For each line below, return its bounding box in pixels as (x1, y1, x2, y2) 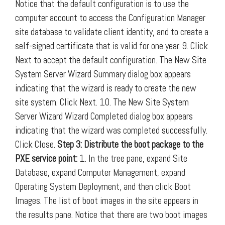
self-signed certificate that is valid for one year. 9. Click (15, 39, 208, 52)
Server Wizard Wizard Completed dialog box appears (15, 109, 193, 123)
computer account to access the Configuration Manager (15, 11, 205, 24)
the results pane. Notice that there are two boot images (15, 208, 207, 221)
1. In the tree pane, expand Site (77, 152, 187, 165)
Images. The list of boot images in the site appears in (15, 194, 198, 207)
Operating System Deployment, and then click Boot (15, 180, 191, 193)
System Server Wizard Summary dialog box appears (15, 67, 191, 80)
